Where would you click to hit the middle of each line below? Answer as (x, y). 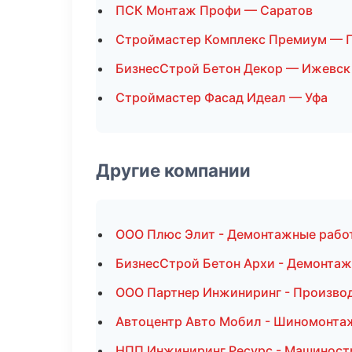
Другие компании (173, 170)
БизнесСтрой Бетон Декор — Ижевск (233, 68)
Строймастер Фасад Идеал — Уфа (222, 97)
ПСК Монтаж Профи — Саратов (214, 10)
